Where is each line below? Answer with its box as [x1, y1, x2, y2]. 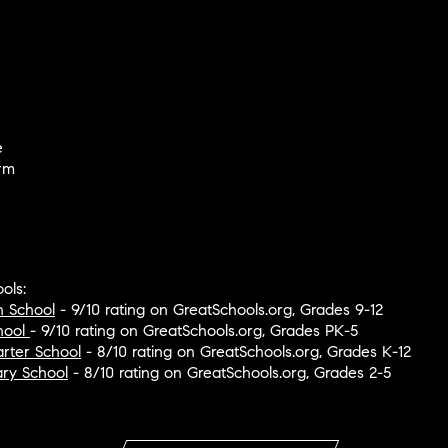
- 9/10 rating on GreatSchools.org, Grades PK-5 [29, 321, 358, 341]
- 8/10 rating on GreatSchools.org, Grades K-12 [80, 342, 411, 362]
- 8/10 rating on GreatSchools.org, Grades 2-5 [67, 363, 391, 383]
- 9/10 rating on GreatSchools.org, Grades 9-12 [54, 300, 383, 320]
